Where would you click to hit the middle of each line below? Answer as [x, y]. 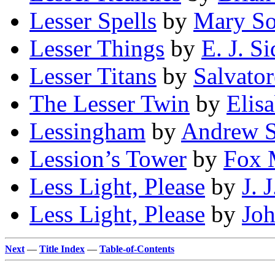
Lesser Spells [93, 21]
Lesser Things [97, 48]
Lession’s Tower [108, 159]
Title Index [62, 249]
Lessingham [87, 131]
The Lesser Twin [110, 104]
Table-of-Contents [137, 249]
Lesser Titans [93, 76]
